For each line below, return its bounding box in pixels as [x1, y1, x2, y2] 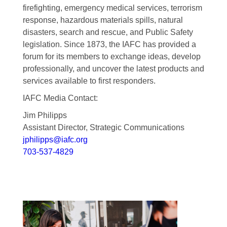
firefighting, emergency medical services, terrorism [22, 3, 202, 12]
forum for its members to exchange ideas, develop [22, 52, 201, 61]
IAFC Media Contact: [22, 93, 98, 102]
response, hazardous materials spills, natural [22, 15, 183, 24]
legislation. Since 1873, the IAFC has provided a [22, 40, 196, 49]
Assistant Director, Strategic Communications [22, 123, 184, 132]
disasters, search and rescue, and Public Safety [22, 27, 193, 36]
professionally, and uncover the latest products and [22, 64, 204, 73]
